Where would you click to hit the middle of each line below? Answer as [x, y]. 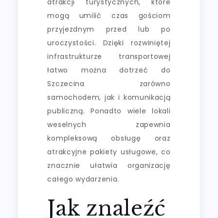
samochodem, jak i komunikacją [109, 97]
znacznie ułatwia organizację [109, 165]
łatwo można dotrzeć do [109, 70]
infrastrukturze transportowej [109, 56]
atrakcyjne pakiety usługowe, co [109, 152]
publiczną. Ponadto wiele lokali [109, 111]
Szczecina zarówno [109, 83]
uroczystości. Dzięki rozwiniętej [109, 43]
